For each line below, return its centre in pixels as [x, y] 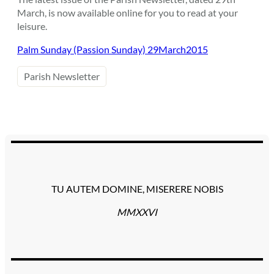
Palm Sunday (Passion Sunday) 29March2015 [113, 50]
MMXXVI [137, 212]
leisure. [32, 26]
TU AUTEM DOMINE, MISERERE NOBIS [137, 189]
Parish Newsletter [62, 76]
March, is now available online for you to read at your [128, 12]
